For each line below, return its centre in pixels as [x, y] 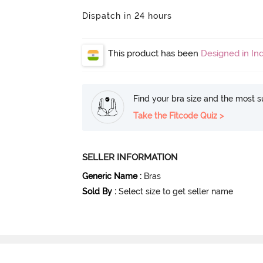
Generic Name [110, 176]
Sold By [97, 191]
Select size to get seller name [176, 191]
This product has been [155, 53]
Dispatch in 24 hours [127, 16]
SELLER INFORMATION [130, 157]
